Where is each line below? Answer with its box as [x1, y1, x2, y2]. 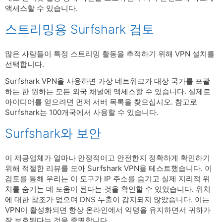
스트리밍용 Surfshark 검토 [5, 21, 154, 37]
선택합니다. [5, 59, 44, 69]
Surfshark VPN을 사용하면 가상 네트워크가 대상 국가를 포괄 [5, 76, 210, 86]
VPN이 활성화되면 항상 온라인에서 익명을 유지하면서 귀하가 [5, 205, 211, 215]
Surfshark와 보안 [5, 125, 101, 141]
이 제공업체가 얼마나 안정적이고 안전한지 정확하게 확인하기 [5, 153, 210, 163]
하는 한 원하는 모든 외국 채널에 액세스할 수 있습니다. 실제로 [5, 87, 211, 96]
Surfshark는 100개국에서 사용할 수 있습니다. [5, 108, 159, 117]
